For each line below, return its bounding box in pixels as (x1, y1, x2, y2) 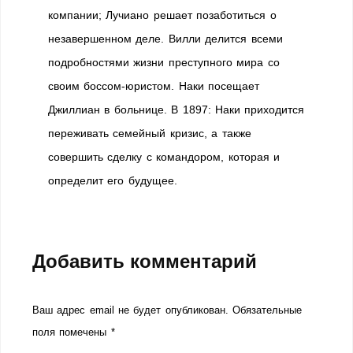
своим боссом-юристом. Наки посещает (48, 80, 260, 92)
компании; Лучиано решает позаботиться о (48, 9, 277, 21)
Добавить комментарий (32, 251, 257, 272)
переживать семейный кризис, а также (48, 127, 251, 139)
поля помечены (32, 326, 111, 338)
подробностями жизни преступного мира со (48, 56, 280, 69)
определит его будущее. (48, 174, 177, 187)
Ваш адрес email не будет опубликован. (32, 304, 229, 316)
